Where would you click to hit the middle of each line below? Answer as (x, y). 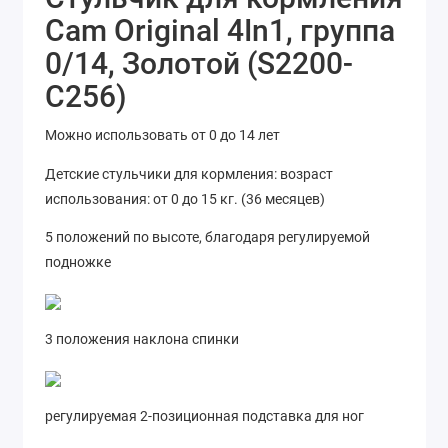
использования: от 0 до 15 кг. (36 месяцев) (185, 198)
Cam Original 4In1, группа (220, 31)
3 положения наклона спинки (142, 339)
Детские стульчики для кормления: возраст (189, 173)
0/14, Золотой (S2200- (199, 64)
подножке (78, 262)
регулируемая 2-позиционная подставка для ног (204, 416)
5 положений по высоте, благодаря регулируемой (207, 237)
